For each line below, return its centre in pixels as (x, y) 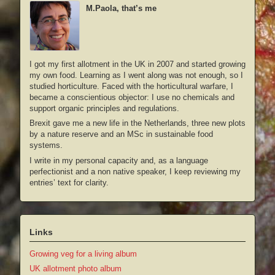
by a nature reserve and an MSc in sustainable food (121, 134)
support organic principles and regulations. (104, 108)
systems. (46, 145)
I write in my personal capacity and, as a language (119, 160)
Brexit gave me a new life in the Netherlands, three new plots (137, 123)
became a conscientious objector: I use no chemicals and (132, 97)
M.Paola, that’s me (121, 8)
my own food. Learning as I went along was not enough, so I (136, 75)
